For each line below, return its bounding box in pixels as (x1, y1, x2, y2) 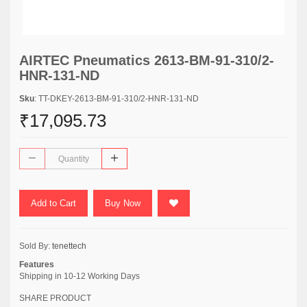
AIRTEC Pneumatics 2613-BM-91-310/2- (19, 53, 274, 68)
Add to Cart (31, 198, 76, 208)
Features (19, 260, 54, 269)
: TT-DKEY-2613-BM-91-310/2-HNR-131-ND (34, 94, 199, 103)
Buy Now (105, 198, 140, 208)
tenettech (52, 241, 86, 251)
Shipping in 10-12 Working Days (19, 271, 140, 281)
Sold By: (19, 241, 52, 251)
